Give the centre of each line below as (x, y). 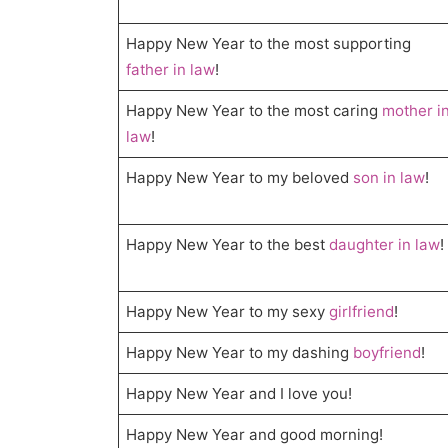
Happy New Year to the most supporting (269, 44)
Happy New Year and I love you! (239, 394)
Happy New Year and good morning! (255, 435)
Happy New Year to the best (228, 245)
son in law (389, 178)
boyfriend (387, 353)
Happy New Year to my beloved (240, 178)
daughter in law (385, 245)
